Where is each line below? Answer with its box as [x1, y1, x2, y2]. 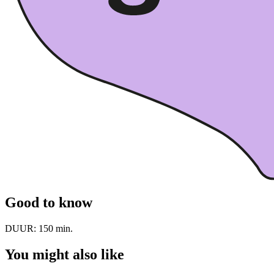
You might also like [5, 246, 124, 263]
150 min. [39, 223, 73, 234]
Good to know [5, 194, 92, 211]
